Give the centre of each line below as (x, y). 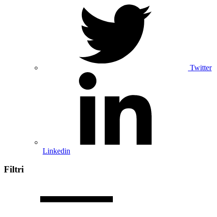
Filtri (14, 170)
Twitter (201, 67)
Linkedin (56, 151)
